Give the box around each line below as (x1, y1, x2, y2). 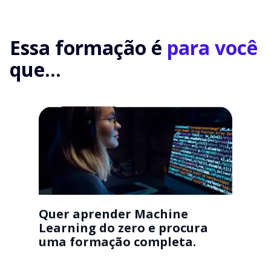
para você (167, 34, 258, 61)
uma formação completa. (39, 233, 196, 250)
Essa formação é (10, 34, 167, 61)
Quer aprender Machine (39, 205, 188, 222)
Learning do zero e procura (39, 219, 208, 236)
